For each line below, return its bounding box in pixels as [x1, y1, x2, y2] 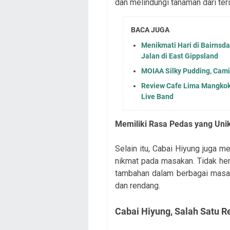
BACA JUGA [131, 25, 169, 34]
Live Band [141, 92, 174, 101]
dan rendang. [115, 181, 160, 191]
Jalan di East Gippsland [141, 52, 218, 61]
